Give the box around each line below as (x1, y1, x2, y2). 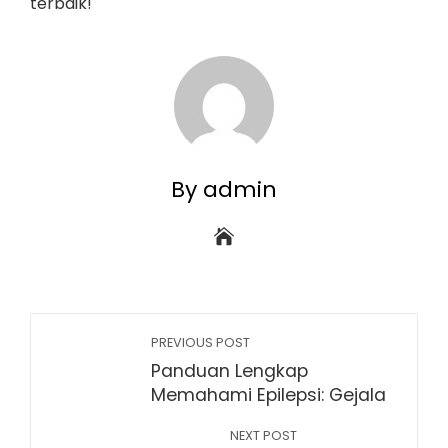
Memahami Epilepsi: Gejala (151, 383, 386, 407)
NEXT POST (230, 427, 297, 444)
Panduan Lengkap (151, 359, 308, 383)
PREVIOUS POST (151, 334, 250, 351)
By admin (171, 174, 277, 205)
